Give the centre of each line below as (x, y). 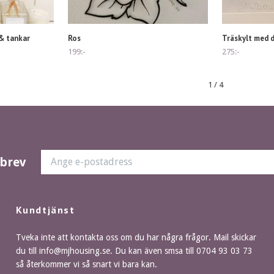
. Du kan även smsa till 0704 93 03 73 (181, 250)
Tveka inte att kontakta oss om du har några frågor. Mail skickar (136, 237)
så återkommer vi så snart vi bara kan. (86, 264)
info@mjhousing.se (74, 250)
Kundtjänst (45, 209)
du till (27, 250)
